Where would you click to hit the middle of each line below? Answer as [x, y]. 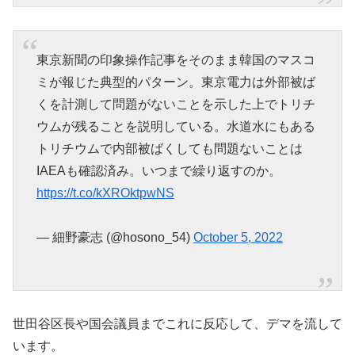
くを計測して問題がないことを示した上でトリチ [176, 104]
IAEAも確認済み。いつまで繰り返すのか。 [158, 170]
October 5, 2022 [238, 238]
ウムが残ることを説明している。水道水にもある [176, 126]
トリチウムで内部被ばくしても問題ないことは [169, 148]
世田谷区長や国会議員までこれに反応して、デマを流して [177, 324]
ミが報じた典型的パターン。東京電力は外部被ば [176, 82]
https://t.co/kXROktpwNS [105, 193]
